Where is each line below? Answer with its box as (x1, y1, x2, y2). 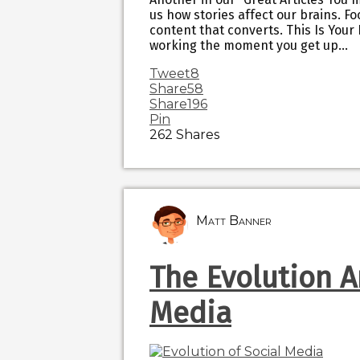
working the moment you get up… (149, 38, 348, 54)
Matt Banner (196, 213, 272, 229)
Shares (176, 127, 219, 143)
